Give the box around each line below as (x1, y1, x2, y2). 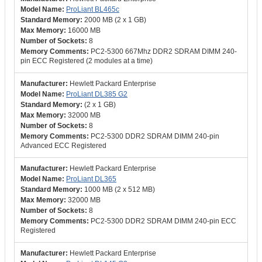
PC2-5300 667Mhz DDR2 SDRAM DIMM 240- (91, 47, 237, 56)
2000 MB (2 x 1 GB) (84, 16, 146, 24)
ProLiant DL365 (66, 175, 116, 183)
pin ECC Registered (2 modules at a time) (20, 57, 153, 65)
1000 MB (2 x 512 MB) (84, 185, 155, 194)
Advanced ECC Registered (20, 142, 106, 150)
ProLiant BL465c (66, 5, 119, 13)
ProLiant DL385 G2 (66, 90, 127, 98)
